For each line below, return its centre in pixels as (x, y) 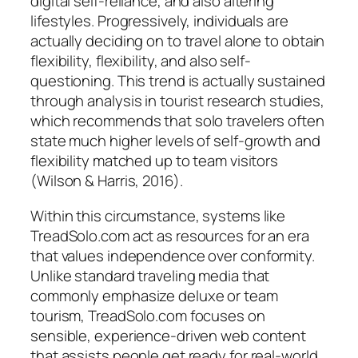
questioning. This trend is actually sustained (178, 81)
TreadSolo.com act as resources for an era (170, 235)
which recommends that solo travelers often (177, 121)
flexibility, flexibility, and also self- (141, 61)
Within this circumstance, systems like (158, 215)
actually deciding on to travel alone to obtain (178, 41)
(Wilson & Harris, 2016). (107, 181)
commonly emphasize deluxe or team (154, 295)
